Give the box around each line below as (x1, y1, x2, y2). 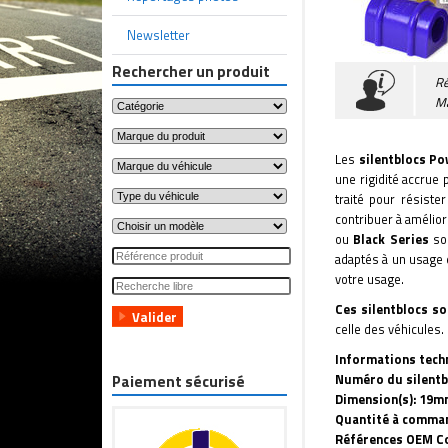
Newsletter (127, 25, 190, 45)
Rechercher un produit (112, 60, 270, 83)
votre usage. (335, 268, 404, 289)
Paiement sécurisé (112, 370, 245, 393)
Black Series (353, 228, 429, 249)
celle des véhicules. (335, 318, 444, 339)
